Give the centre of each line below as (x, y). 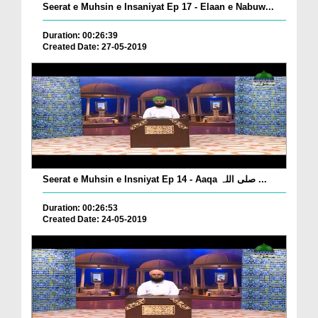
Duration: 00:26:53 (80, 208)
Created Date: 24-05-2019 (95, 220)
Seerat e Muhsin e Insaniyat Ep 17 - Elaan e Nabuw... (158, 7)
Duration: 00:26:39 (80, 36)
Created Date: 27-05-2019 (95, 47)
